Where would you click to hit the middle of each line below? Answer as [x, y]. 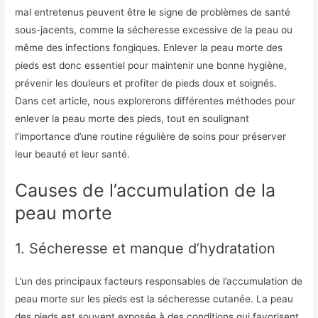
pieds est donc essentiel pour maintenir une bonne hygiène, [151, 65]
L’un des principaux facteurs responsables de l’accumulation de [159, 281]
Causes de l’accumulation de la [146, 190]
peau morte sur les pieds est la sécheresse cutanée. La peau [154, 298]
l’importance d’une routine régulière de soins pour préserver [151, 136]
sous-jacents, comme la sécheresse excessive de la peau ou [154, 29]
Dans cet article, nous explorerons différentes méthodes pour [155, 100]
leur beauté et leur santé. [73, 154]
